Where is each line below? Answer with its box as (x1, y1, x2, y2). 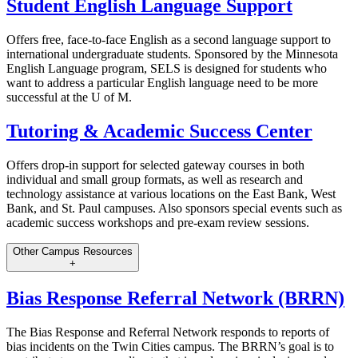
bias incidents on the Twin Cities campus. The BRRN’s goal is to (6, 339, 334, 353)
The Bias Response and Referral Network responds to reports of (6, 324, 329, 339)
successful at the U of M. (6, 89, 132, 104)
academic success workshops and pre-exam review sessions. (6, 215, 309, 229)
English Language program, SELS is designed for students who (6, 61, 327, 75)
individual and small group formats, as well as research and (6, 172, 303, 186)
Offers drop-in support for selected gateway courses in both (6, 157, 304, 172)
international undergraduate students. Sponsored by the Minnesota (6, 46, 338, 61)
